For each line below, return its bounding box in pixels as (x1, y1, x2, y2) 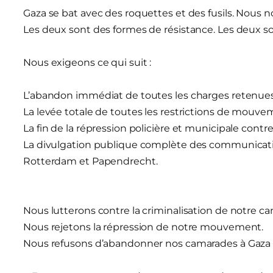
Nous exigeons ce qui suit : (23, 56, 152, 68)
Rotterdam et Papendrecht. (23, 155, 158, 167)
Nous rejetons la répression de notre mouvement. (23, 221, 264, 233)
